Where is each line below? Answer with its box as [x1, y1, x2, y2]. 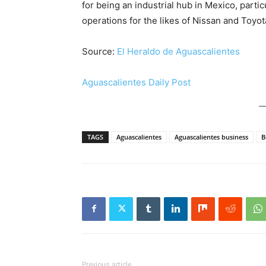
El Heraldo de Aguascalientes [117, 45, 240, 57]
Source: [82, 45, 117, 57]
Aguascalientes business [175, 132, 248, 141]
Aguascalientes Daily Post [82, 76, 191, 88]
